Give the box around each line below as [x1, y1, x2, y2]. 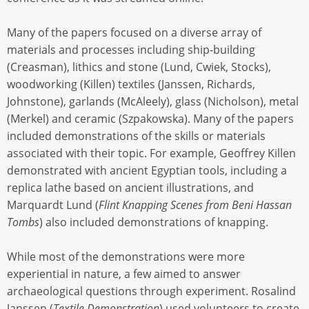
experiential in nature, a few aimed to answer [7, 266, 241, 281]
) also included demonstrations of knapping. [39, 214, 268, 230]
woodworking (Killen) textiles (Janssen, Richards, [7, 76, 255, 92]
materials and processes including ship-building [7, 41, 255, 57]
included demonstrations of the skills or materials [7, 128, 266, 143]
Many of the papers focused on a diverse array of [7, 24, 261, 40]
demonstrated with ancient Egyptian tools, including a [7, 162, 287, 178]
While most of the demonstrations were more [7, 248, 245, 264]
